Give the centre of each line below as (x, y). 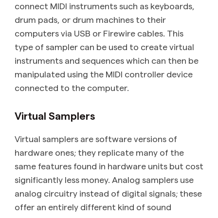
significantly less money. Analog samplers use (104, 179)
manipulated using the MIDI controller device (104, 73)
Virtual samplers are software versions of (96, 138)
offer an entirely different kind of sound (93, 206)
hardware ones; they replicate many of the (99, 152)
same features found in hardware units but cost (109, 165)
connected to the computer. (72, 87)
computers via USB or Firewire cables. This (99, 33)
